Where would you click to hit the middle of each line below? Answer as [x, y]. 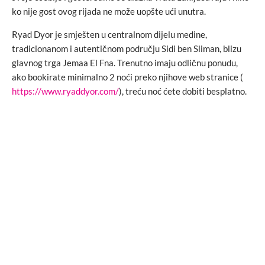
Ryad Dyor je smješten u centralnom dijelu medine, [109, 34]
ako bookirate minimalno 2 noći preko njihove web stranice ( [127, 77]
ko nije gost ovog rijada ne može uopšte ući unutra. [109, 11]
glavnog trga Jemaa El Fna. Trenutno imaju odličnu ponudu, [125, 62]
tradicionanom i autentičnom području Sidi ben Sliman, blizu [127, 48]
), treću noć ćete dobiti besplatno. [183, 91]
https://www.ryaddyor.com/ [65, 91]
